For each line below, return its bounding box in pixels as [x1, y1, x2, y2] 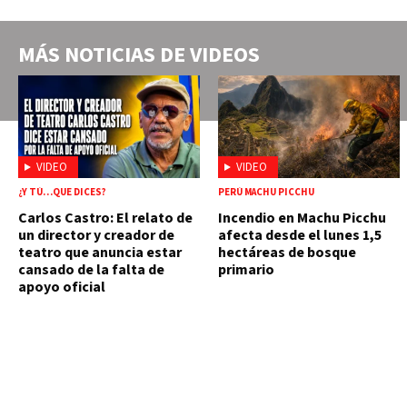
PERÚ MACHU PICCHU [218, 184, 314, 199]
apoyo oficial [18, 276, 105, 297]
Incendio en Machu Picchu [218, 207, 386, 228]
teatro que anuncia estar [18, 242, 182, 263]
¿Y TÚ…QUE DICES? [18, 184, 106, 199]
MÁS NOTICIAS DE [18, 39, 190, 72]
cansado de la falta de [18, 259, 164, 280]
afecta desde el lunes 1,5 [218, 224, 382, 245]
